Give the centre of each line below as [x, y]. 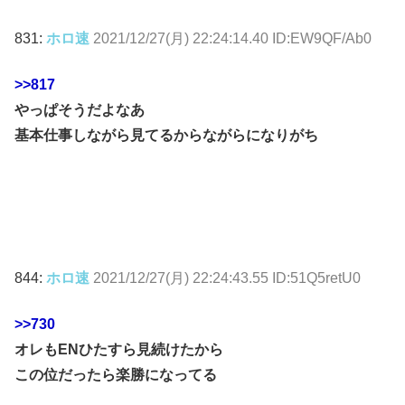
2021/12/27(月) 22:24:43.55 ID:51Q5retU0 [227, 278]
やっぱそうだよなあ [80, 109]
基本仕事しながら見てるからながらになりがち [166, 135]
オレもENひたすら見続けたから [119, 349]
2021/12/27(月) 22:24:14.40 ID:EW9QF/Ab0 [232, 39]
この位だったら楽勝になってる [116, 374]
